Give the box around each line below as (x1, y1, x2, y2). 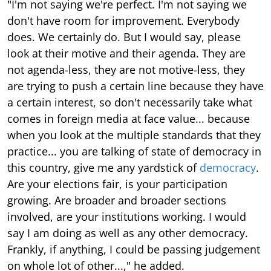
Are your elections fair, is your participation (7, 177, 227, 191)
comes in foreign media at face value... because (7, 111, 250, 126)
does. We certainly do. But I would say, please (7, 30, 241, 44)
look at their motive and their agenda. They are (7, 46, 246, 60)
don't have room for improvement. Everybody (7, 13, 240, 28)
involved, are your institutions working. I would (7, 209, 246, 224)
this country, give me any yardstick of (7, 160, 200, 175)
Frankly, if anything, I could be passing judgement (7, 242, 260, 256)
